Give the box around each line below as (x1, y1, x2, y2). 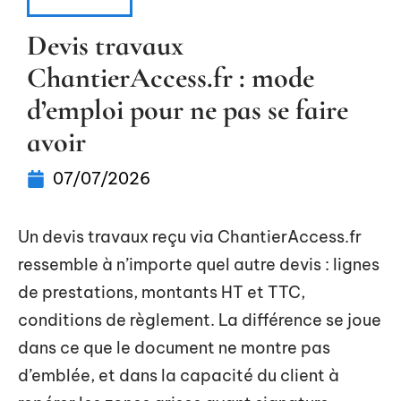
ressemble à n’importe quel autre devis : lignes (18, 254, 380, 275)
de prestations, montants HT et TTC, (18, 282, 305, 303)
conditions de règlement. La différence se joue (18, 310, 381, 330)
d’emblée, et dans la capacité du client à (18, 365, 339, 386)
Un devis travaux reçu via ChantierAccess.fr (18, 226, 362, 247)
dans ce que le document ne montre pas (18, 337, 330, 358)
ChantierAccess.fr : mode (27, 60, 314, 95)
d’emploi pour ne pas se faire (27, 92, 348, 127)
